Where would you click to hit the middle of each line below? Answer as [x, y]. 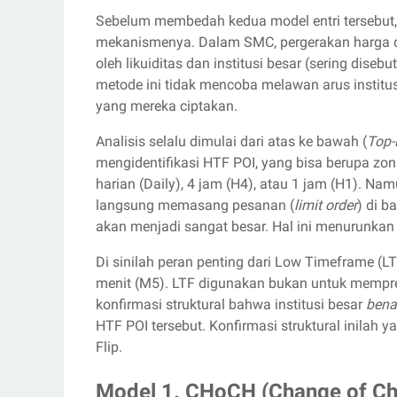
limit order [326, 206]
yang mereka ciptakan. [167, 106]
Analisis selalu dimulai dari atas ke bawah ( [231, 142]
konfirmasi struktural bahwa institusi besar [231, 305]
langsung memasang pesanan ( [195, 206]
